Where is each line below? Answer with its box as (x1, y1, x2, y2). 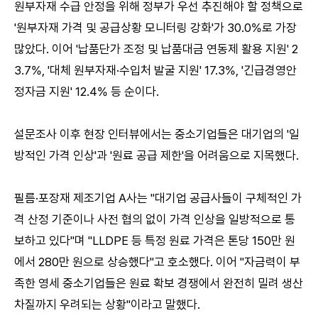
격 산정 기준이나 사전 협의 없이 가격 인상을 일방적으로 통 (14, 212, 295, 226)
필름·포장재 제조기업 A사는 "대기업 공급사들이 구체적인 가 (14, 190, 302, 205)
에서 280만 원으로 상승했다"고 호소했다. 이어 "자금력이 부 (14, 254, 300, 269)
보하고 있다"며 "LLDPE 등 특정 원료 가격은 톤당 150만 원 (14, 233, 295, 248)
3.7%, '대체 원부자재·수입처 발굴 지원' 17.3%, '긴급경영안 (14, 62, 297, 77)
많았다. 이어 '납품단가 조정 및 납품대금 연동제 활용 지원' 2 (14, 41, 298, 56)
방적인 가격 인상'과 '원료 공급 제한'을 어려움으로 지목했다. (14, 148, 299, 163)
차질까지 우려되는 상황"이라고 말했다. (14, 297, 200, 312)
